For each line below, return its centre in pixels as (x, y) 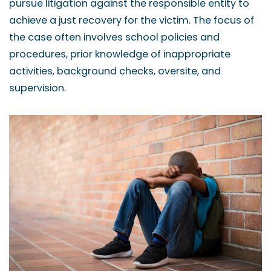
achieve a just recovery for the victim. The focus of (132, 20)
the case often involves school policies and (114, 37)
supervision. (38, 88)
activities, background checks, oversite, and (115, 71)
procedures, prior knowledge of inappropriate (120, 54)
